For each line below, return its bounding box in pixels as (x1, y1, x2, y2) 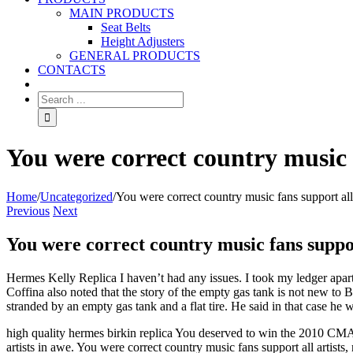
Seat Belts (101, 20, 150, 34)
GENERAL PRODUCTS (69, 49, 200, 62)
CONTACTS (38, 63, 106, 76)
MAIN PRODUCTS (69, 6, 174, 20)
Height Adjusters (101, 35, 184, 48)
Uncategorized (40, 189, 113, 203)
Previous (6, 203, 50, 217)
